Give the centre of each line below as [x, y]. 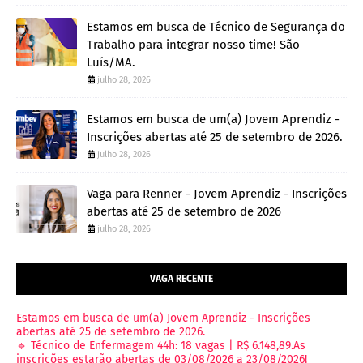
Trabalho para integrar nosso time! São [193, 45]
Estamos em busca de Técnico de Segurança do [216, 27]
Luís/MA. [111, 63]
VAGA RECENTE [181, 279]
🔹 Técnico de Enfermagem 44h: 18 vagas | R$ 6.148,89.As [161, 346]
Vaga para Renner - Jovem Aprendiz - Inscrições [217, 194]
